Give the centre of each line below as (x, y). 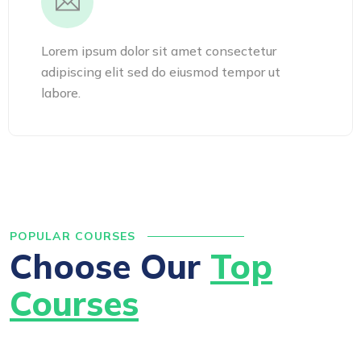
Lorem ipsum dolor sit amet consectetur (159, 51)
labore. (61, 93)
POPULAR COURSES (75, 236)
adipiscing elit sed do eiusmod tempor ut (161, 72)
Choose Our (110, 266)
